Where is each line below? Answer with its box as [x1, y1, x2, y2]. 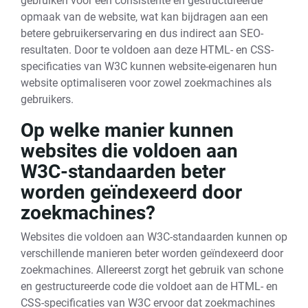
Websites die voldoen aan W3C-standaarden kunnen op [21, 230, 287, 243]
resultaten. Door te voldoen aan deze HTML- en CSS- [21, 43, 274, 56]
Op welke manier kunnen [21, 119, 234, 142]
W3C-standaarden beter [21, 160, 225, 183]
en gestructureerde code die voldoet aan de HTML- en [21, 280, 278, 293]
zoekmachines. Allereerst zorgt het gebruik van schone [21, 263, 283, 276]
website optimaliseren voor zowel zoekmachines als [21, 76, 272, 89]
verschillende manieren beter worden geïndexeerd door [21, 247, 283, 260]
